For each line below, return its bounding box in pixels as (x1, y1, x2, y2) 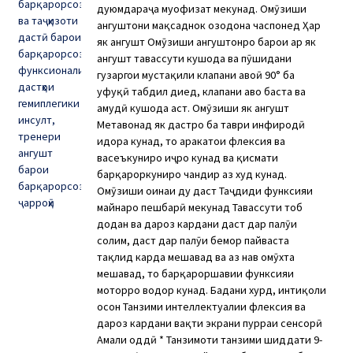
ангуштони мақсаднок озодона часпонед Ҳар (97, 17, 321, 32)
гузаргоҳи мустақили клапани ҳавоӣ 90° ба (97, 67, 295, 82)
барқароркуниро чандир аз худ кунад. (97, 166, 288, 181)
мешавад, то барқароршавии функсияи (97, 266, 295, 281)
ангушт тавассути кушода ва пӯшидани (97, 50, 292, 65)
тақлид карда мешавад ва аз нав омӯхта (97, 249, 295, 264)
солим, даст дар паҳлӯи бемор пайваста (97, 232, 290, 247)
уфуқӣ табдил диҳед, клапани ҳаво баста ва (97, 84, 307, 98)
